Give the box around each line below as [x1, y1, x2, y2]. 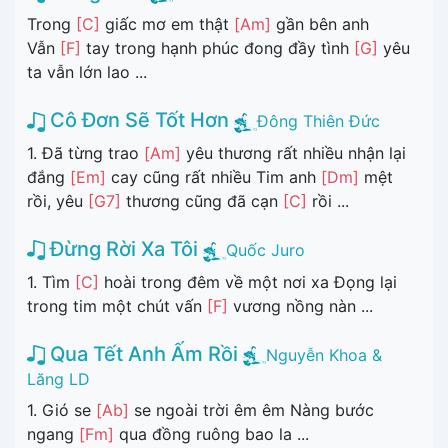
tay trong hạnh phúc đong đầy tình [81, 38, 354, 59]
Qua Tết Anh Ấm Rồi [45, 341, 238, 366]
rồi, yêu [27, 190, 88, 211]
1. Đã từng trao [27, 142, 144, 163]
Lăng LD [27, 369, 90, 390]
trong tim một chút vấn [27, 295, 207, 316]
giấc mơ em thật [100, 14, 234, 35]
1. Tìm [27, 271, 75, 292]
